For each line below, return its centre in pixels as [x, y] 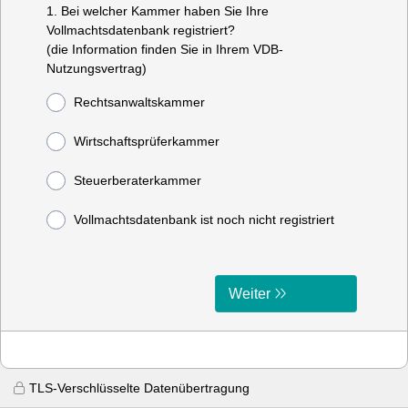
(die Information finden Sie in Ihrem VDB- [165, 49]
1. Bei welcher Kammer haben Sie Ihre [158, 11]
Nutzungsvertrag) [97, 68]
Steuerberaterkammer [138, 180]
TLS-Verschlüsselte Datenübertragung [139, 388]
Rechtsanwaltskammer [139, 102]
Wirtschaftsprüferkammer [147, 141]
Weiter [250, 294]
